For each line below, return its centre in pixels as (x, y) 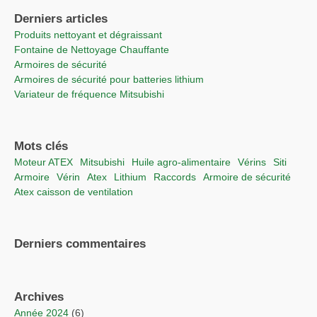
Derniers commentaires (80, 243)
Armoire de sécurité (250, 177)
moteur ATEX (48, 162)
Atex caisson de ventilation (77, 191)
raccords (178, 177)
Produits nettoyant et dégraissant (91, 34)
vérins (255, 162)
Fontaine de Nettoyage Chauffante (95, 49)
